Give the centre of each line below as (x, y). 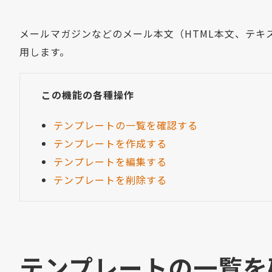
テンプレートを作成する (110, 143)
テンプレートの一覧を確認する (126, 125)
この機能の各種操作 (88, 95)
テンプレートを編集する (110, 161)
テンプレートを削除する (110, 180)
